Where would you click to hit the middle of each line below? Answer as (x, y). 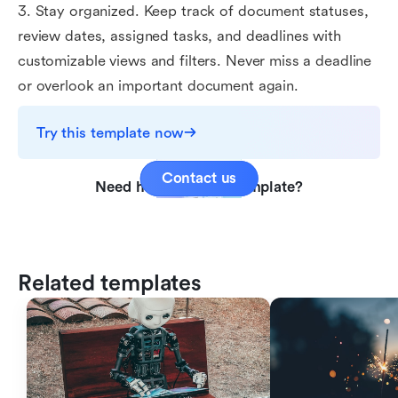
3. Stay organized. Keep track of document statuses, (193, 11)
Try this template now (111, 132)
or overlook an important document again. (158, 86)
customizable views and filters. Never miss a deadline (195, 61)
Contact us (199, 178)
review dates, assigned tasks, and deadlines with (179, 36)
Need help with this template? (199, 187)
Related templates (110, 283)
